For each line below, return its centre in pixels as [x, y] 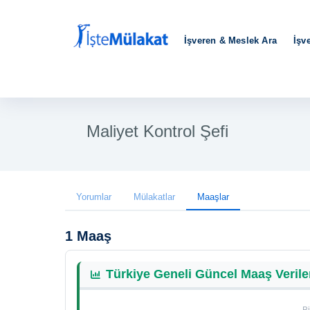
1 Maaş [88, 236]
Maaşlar [213, 197]
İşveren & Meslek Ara [230, 40]
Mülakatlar [154, 197]
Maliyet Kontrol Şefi [157, 131]
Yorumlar [94, 197]
